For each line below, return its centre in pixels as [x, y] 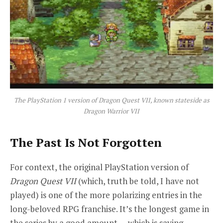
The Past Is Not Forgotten [86, 143]
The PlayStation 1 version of [56, 100]
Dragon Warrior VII [111, 111]
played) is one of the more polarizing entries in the [106, 195]
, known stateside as [180, 100]
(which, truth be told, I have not [138, 181]
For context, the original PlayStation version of [99, 167]
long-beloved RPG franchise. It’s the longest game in [110, 209]
